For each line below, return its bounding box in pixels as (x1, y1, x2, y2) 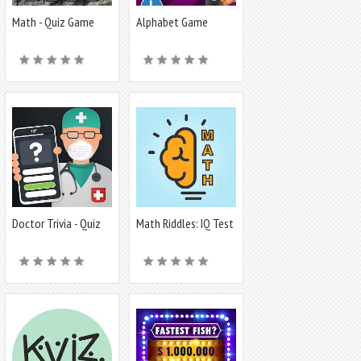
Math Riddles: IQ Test (136, 215, 234, 231)
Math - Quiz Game (12, 14, 94, 30)
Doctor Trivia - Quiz (12, 215, 101, 231)
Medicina (12, 229, 52, 245)
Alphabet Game (136, 14, 208, 30)
